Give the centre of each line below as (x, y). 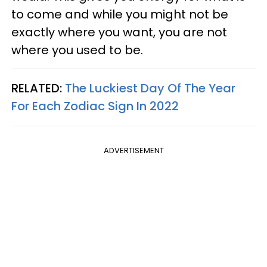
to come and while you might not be (120, 14)
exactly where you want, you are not (119, 32)
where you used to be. (77, 50)
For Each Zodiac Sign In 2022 (95, 106)
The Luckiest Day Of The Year (150, 88)
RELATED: (38, 88)
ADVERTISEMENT (133, 150)
